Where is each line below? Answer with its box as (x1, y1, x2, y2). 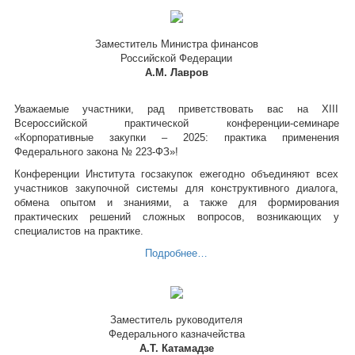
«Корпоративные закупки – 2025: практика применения (13, 132, 339, 143)
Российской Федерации (120, 52, 232, 64)
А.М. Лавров (144, 67, 208, 78)
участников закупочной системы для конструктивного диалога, (13, 182, 339, 194)
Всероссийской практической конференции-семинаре (13, 117, 339, 129)
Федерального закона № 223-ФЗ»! (13, 146, 178, 158)
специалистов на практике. (13, 225, 143, 237)
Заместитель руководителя (110, 314, 242, 326)
